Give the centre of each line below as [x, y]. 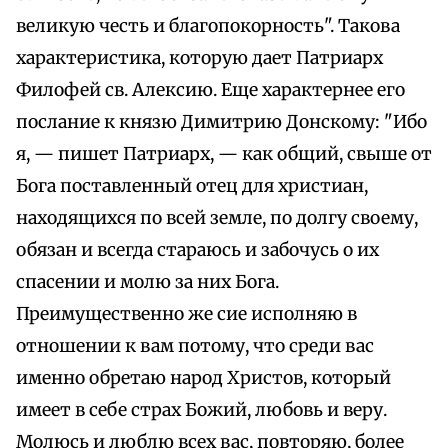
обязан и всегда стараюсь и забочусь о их [197, 250]
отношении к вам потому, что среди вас [195, 346]
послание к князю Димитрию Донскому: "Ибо [221, 122]
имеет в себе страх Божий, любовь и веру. [201, 410]
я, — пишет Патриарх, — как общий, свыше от [224, 154]
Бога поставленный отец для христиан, [192, 186]
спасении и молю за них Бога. [147, 282]
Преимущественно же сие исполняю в [186, 314]
